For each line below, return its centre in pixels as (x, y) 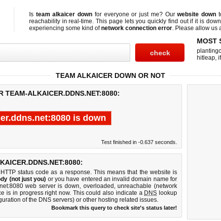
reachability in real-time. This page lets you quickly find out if (112, 21)
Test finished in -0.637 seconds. (139, 142)
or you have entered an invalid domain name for (112, 179)
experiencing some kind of (65, 28)
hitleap (206, 58)
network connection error (137, 28)
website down (197, 14)
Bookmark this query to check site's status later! (114, 208)
